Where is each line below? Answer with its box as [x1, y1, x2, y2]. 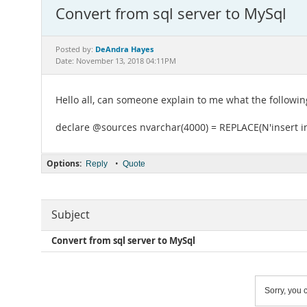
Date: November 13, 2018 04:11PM [56, 56, 176, 66]
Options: [47, 158, 82, 169]
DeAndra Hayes [95, 44, 153, 54]
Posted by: [56, 45, 95, 54]
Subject [51, 208, 90, 222]
